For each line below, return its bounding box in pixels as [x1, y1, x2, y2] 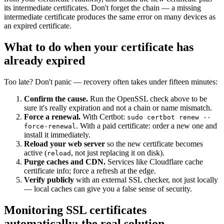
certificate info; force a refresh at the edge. [24, 166, 156, 175]
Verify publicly [24, 175, 74, 184]
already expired [4, 54, 85, 67]
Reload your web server [24, 139, 105, 148]
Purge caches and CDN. [24, 157, 105, 166]
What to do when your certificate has [4, 40, 193, 54]
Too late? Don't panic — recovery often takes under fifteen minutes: [4, 77, 217, 86]
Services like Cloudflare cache [105, 157, 203, 166]
